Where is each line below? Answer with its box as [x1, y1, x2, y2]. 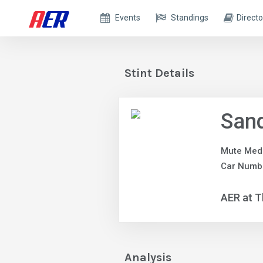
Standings [171, 13, 209, 22]
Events [115, 13, 141, 22]
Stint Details [124, 66, 194, 80]
